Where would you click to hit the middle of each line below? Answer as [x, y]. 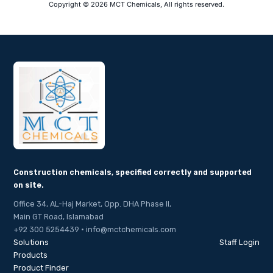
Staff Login [239, 242]
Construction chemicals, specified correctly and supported [133, 172]
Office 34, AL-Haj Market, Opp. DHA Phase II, [93, 204]
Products [31, 255]
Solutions [31, 242]
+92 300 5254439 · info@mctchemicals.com [95, 229]
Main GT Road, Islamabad [59, 216]
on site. [29, 185]
